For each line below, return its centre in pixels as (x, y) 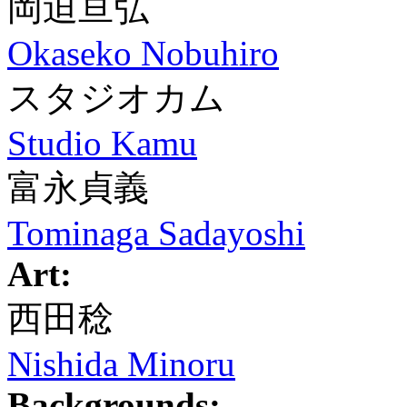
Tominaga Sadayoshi (156, 233)
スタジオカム (116, 98)
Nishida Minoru (121, 364)
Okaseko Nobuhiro (143, 53)
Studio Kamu (102, 143)
